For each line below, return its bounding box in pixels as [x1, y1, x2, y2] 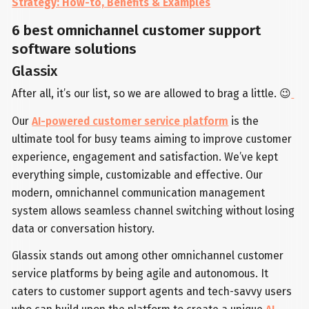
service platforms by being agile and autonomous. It [12, 267, 269, 281]
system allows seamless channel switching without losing [12, 203, 295, 217]
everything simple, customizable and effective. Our [12, 168, 263, 181]
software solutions [12, 40, 137, 58]
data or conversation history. [12, 221, 155, 235]
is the [228, 114, 259, 128]
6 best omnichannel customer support [12, 21, 261, 39]
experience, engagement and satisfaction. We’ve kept [12, 150, 279, 163]
